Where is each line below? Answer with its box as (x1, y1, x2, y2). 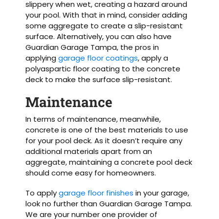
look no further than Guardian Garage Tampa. (25, 198, 193, 209)
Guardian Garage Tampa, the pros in (25, 42, 159, 53)
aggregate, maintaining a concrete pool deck (25, 156, 193, 167)
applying (25, 53, 59, 64)
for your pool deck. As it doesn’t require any (25, 135, 183, 146)
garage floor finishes (59, 187, 134, 198)
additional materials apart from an (25, 146, 153, 156)
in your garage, (133, 187, 190, 198)
